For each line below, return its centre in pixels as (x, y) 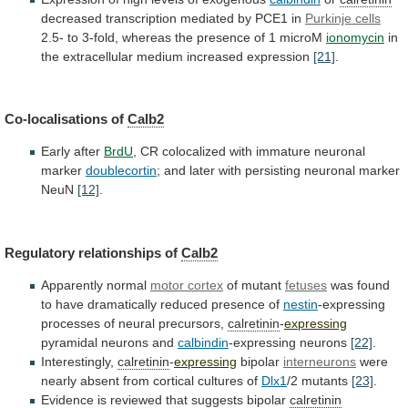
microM (301, 37)
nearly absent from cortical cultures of (151, 380)
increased (215, 56)
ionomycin (355, 37)
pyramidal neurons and (109, 342)
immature (283, 152)
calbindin (203, 342)
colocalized (194, 152)
